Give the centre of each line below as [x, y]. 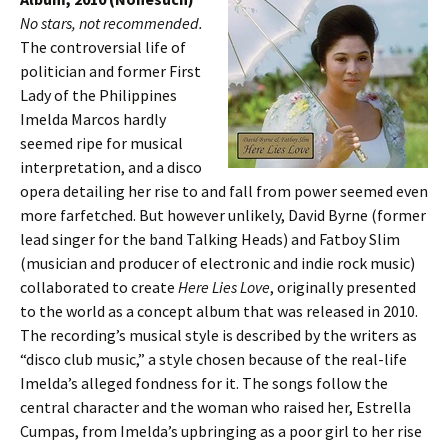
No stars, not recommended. [111, 23]
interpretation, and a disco [111, 167]
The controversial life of [103, 47]
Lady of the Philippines [98, 95]
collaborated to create [99, 287]
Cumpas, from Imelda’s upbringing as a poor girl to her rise [221, 431]
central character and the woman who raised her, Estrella [215, 407]
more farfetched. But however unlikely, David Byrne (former [223, 215]
